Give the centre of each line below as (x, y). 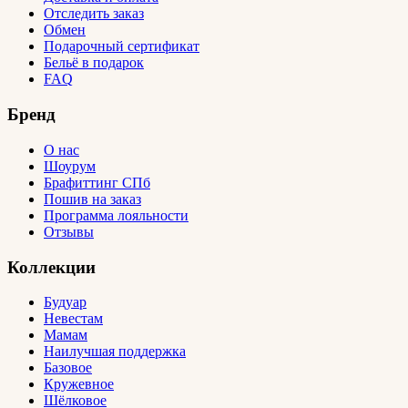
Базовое (68, 368)
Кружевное (79, 384)
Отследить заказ (94, 14)
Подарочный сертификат (122, 46)
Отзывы (69, 231)
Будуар (65, 302)
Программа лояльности (116, 215)
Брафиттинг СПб (97, 182)
